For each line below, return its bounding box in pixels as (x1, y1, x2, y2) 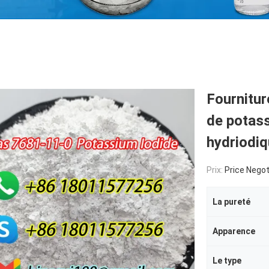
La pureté (213, 197, 250, 207)
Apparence (213, 226, 255, 236)
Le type (213, 256, 241, 265)
